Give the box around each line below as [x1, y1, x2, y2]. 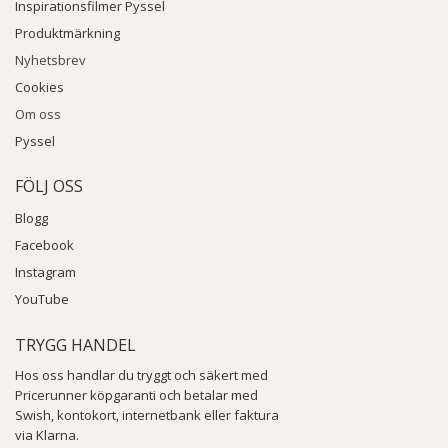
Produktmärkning [15, 24, 120, 43]
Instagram [15, 263, 76, 282]
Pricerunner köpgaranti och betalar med [15, 386, 258, 405]
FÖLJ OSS [15, 175, 83, 198]
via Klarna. [15, 426, 79, 445]
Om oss [15, 105, 61, 124]
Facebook [15, 236, 74, 255]
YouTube [15, 290, 69, 309]
